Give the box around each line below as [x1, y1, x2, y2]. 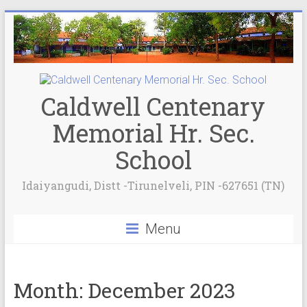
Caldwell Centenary [41, 90, 266, 123]
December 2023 [87, 277, 236, 304]
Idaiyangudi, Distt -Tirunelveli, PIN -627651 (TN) [22, 178, 285, 193]
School [114, 143, 192, 177]
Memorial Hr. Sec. [51, 116, 255, 150]
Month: [13, 277, 88, 304]
